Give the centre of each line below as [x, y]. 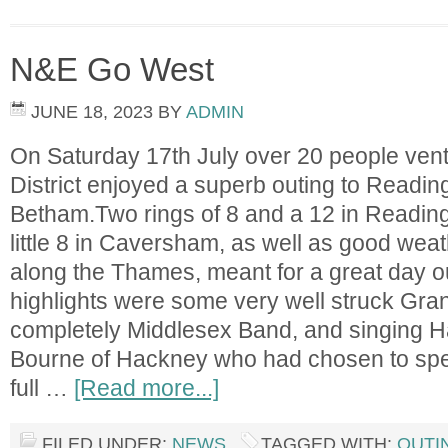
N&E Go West [112, 69]
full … [42, 388]
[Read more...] [146, 388]
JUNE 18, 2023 [92, 112]
